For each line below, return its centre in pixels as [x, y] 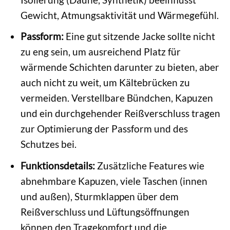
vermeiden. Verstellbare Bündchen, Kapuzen [117, 98]
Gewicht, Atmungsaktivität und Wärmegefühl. [119, 15]
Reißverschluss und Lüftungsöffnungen [105, 212]
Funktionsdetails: [57, 165]
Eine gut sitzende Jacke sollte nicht [139, 36]
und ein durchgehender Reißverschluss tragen [120, 113]
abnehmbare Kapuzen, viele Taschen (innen [114, 181]
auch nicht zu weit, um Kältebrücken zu [105, 83]
